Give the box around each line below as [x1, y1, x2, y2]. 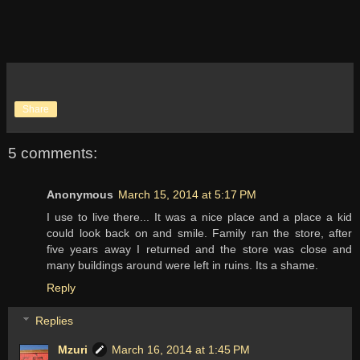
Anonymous [47, 187, 113, 201]
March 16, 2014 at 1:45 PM [112, 343, 251, 357]
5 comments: [8, 144, 97, 162]
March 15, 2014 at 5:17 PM [118, 187, 256, 201]
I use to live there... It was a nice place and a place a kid [47, 210, 352, 223]
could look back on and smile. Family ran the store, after [47, 226, 352, 239]
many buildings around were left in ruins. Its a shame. [47, 258, 318, 272]
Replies [35, 314, 74, 328]
